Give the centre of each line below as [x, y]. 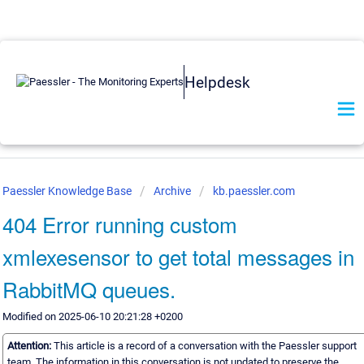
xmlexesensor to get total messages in [178, 256]
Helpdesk [217, 82]
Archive [172, 191]
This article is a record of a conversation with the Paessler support [205, 346]
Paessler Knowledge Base [68, 191]
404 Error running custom [120, 224]
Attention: [30, 346]
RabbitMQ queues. [89, 289]
